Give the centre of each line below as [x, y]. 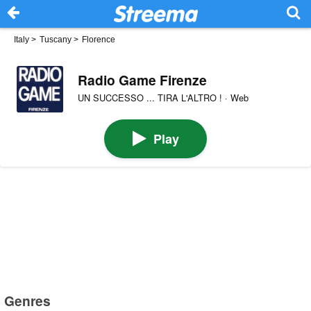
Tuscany [56, 40]
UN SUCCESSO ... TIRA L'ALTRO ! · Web [163, 98]
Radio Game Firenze [142, 79]
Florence [99, 40]
